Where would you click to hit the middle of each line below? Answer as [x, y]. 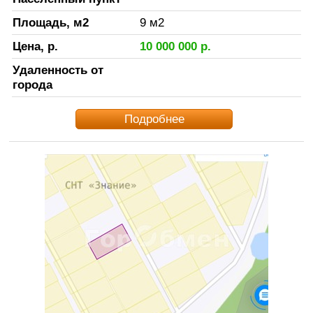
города [32, 85]
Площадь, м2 [50, 23]
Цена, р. [35, 46]
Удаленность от [58, 70]
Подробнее [154, 119]
